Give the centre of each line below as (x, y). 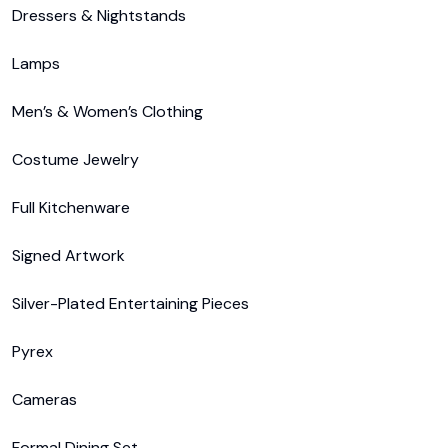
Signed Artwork (68, 255)
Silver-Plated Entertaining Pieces (130, 303)
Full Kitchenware (71, 207)
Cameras (44, 399)
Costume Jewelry (75, 159)
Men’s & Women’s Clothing (107, 111)
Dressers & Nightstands (99, 15)
